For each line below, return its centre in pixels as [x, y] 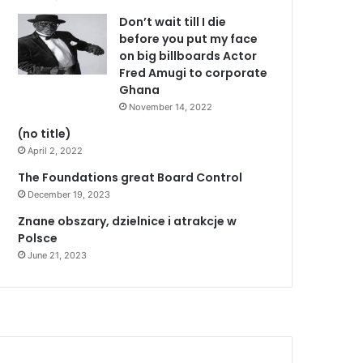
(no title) [45, 134]
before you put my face [189, 39]
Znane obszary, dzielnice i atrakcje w [128, 221]
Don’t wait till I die [173, 22]
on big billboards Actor [188, 56]
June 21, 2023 [58, 255]
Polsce [38, 238]
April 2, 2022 [56, 151]
